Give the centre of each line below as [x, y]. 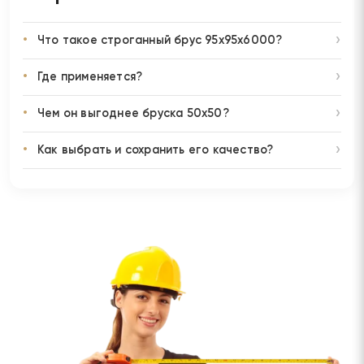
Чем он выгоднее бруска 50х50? [133, 113]
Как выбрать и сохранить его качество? [156, 150]
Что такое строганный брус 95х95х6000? [160, 40]
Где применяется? [90, 77]
